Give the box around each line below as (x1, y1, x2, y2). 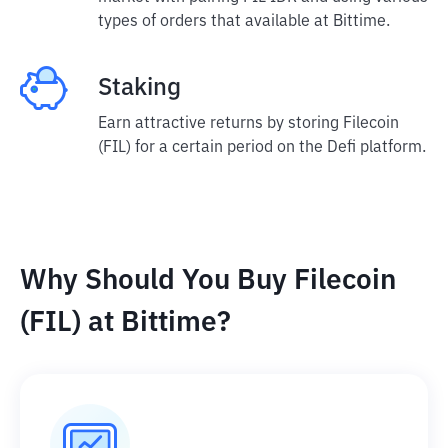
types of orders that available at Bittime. (98, 14, 390, 30)
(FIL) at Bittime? (20, 309, 231, 337)
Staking (98, 76, 181, 100)
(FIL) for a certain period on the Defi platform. (98, 140, 426, 156)
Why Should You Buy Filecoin (20, 267, 396, 295)
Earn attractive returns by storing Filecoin (98, 116, 399, 132)
